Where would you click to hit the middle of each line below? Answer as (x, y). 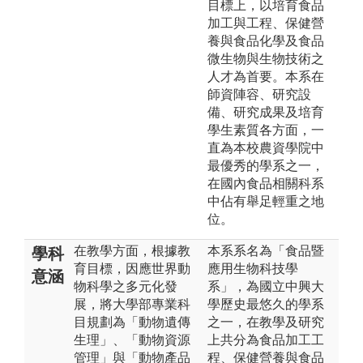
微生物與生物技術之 (266, 58)
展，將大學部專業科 (132, 304)
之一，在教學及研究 (266, 322)
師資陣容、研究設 (259, 94)
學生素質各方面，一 (266, 130)
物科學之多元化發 (126, 286)
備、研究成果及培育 (266, 112)
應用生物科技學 (253, 268)
